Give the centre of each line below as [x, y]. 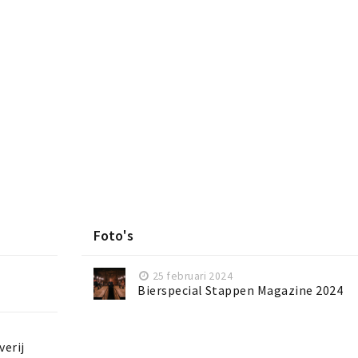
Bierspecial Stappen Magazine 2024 [241, 291]
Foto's [114, 236]
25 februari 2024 [193, 276]
